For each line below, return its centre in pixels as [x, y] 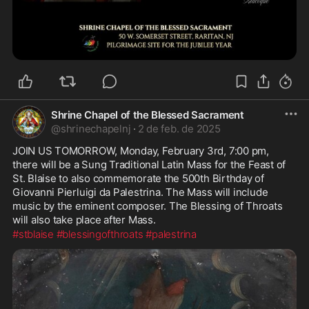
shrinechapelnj [96, 129]
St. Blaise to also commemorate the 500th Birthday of [139, 178]
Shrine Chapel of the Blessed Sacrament [148, 115]
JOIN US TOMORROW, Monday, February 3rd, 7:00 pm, [141, 151]
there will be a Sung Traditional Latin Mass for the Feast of [149, 165]
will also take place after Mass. [84, 220]
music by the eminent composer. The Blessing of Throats [148, 206]
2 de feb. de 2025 [179, 129]
